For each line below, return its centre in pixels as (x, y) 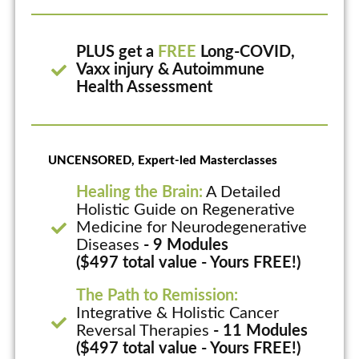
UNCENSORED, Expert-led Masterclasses (162, 161)
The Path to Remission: (157, 296)
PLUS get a (117, 52)
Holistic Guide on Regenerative (186, 210)
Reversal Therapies (145, 331)
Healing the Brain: (140, 193)
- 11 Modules (261, 331)
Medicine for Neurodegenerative (192, 228)
